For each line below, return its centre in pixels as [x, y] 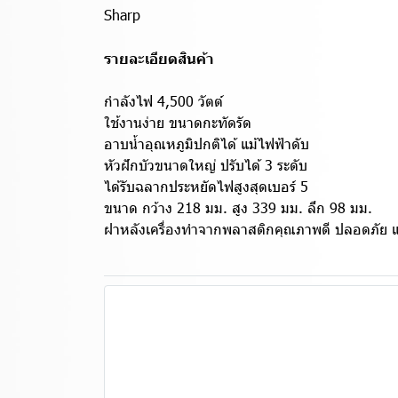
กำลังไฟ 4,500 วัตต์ [163, 101]
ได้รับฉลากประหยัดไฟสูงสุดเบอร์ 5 [206, 186]
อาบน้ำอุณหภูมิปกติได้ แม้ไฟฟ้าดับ [207, 143]
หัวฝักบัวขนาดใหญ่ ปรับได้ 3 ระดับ [206, 165]
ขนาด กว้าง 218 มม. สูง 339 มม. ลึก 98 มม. [238, 207]
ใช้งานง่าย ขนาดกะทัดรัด [178, 122]
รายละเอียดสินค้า [159, 58]
